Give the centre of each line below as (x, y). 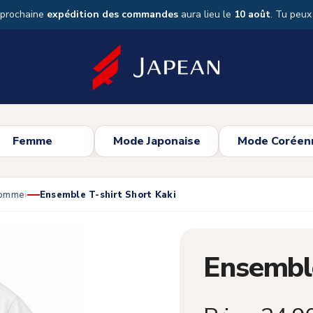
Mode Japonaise (156, 141)
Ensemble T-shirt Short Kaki (108, 195)
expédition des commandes (112, 14)
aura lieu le (206, 14)
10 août (252, 14)
